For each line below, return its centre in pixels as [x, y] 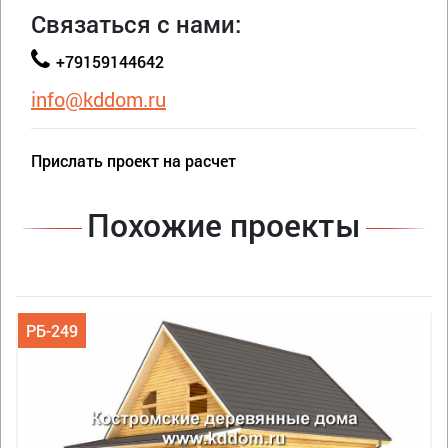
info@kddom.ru [98, 98]
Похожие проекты [224, 224]
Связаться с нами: [136, 23]
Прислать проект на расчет [133, 160]
